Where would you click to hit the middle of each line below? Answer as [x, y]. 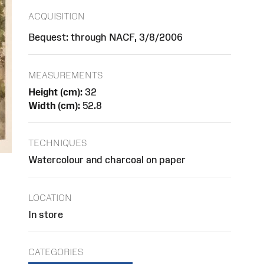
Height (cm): [55, 92]
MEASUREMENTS [65, 75]
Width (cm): [54, 105]
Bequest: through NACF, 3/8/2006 [105, 37]
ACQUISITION [57, 16]
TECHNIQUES [57, 143]
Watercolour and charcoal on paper [107, 160]
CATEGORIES [56, 252]
